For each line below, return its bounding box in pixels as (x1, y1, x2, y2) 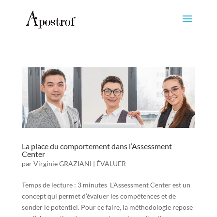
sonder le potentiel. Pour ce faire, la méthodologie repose (21, 203, 193, 212)
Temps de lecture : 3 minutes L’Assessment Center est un (21, 181, 190, 189)
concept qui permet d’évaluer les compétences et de (21, 192, 176, 201)
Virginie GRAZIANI (33, 159, 92, 168)
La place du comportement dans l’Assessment (21, 141, 172, 151)
